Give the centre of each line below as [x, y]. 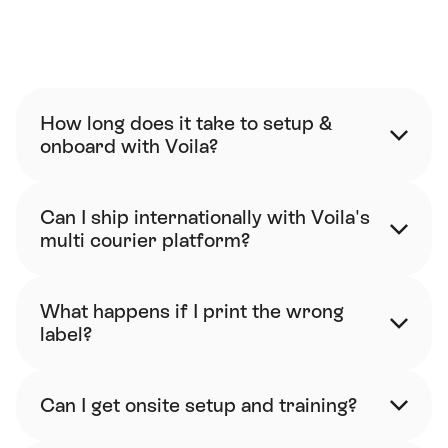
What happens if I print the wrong [192, 311]
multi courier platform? [145, 240]
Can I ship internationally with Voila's [205, 217]
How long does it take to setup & [186, 123]
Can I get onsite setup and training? [198, 405]
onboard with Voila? [129, 146]
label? [66, 334]
